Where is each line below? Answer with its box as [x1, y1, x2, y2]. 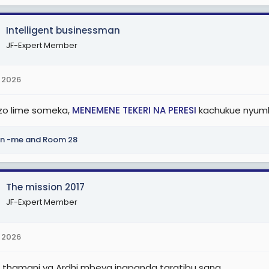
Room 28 [43, 134, 77, 145]
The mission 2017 [6, 181, 85, 193]
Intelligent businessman [6, 23, 120, 37]
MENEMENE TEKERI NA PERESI [72, 104, 196, 116]
